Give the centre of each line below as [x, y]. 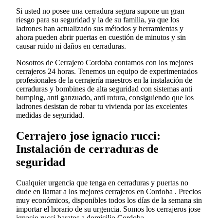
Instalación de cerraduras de [87, 149]
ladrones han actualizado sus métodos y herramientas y [100, 28]
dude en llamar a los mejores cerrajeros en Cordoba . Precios [109, 191]
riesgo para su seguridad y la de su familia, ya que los [98, 20]
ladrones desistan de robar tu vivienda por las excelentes [102, 106]
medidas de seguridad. [50, 115]
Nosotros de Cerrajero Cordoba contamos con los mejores [105, 63]
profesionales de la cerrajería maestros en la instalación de [104, 80]
